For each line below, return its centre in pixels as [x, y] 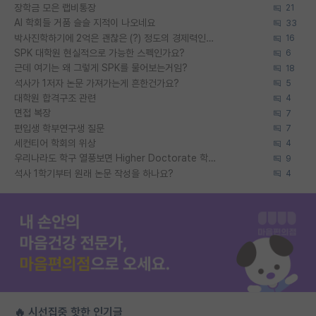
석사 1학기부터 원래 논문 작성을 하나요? [94, 173]
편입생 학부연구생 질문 [59, 128]
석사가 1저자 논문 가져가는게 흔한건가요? [97, 83]
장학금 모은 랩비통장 [55, 8]
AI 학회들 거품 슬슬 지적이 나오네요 [85, 23]
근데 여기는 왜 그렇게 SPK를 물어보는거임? [101, 68]
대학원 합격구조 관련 [55, 98]
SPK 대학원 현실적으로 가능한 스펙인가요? [99, 53]
